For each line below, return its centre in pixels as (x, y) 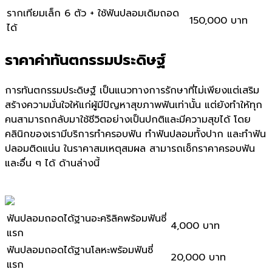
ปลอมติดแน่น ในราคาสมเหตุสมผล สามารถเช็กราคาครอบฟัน (130, 148)
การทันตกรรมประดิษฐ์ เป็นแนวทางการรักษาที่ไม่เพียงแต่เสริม (132, 90)
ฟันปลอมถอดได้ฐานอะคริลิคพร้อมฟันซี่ (87, 218)
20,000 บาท (198, 257)
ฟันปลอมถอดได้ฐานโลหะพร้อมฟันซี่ (80, 250)
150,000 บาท (219, 20)
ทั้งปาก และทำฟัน (230, 134)
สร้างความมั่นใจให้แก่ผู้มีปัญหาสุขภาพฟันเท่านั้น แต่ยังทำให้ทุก (134, 105)
